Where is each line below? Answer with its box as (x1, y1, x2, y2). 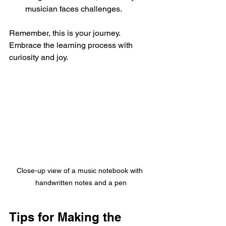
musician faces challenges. (25, 4, 122, 14)
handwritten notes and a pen (35, 178, 127, 187)
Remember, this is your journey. (9, 28, 122, 38)
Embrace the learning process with (9, 40, 135, 50)
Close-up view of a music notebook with (17, 166, 145, 175)
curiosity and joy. (9, 52, 68, 62)
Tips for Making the (9, 209, 125, 224)
